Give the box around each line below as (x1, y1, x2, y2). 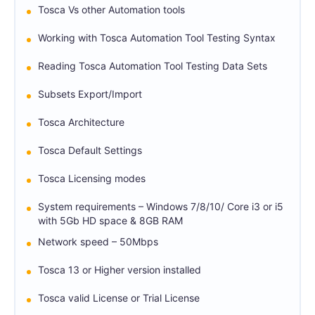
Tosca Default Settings (38, 143, 142, 156)
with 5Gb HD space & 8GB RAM (38, 214, 183, 226)
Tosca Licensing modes (38, 172, 146, 184)
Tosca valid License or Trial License (38, 291, 200, 304)
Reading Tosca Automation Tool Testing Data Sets (38, 59, 267, 72)
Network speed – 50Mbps (38, 235, 158, 247)
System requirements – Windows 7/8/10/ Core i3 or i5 (38, 200, 283, 212)
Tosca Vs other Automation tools (38, 3, 185, 15)
